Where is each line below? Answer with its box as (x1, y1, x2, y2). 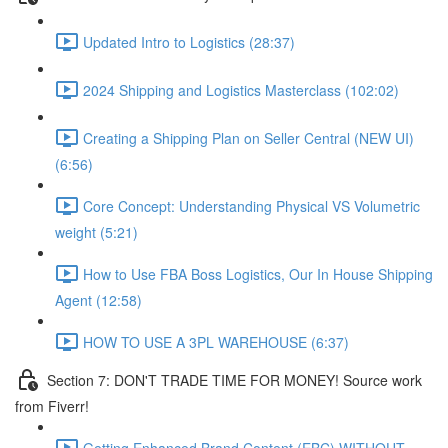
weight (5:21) (55, 222, 138, 242)
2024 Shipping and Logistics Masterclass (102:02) (83, 79, 399, 100)
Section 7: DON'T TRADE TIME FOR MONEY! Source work (47, 369, 422, 390)
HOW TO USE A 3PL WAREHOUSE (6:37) (83, 331, 349, 352)
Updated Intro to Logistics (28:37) (83, 31, 295, 52)
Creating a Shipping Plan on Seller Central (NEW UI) (83, 127, 414, 148)
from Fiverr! (15, 396, 89, 416)
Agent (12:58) (55, 290, 142, 310)
